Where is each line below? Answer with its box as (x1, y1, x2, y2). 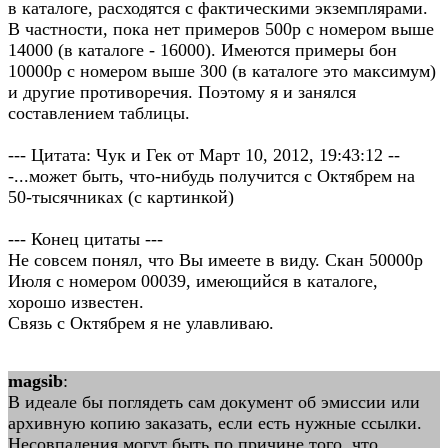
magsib (8, 371, 63, 391)
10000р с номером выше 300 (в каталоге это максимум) (8, 61, 436, 81)
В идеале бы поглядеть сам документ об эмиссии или (8, 392, 420, 412)
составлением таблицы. (8, 103, 190, 123)
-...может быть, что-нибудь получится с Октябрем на (8, 166, 415, 186)
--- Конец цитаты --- (8, 229, 163, 249)
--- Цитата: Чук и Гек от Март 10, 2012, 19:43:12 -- (8, 145, 400, 165)
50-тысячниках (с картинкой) (8, 187, 234, 207)
